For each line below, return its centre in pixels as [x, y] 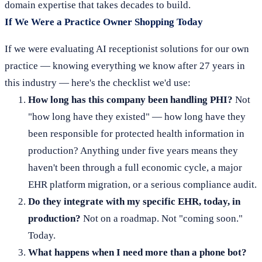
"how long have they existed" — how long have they [137, 117]
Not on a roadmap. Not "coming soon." [162, 218]
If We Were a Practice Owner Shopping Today [104, 22]
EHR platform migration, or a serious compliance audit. [142, 185]
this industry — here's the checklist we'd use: [98, 83]
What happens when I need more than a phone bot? [137, 252]
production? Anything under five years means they [133, 151]
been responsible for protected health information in [136, 134]
